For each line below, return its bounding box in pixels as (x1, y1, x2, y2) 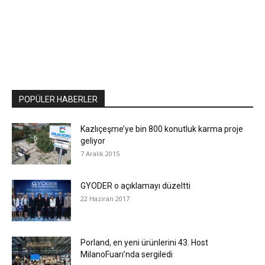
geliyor (80, 135, 105, 146)
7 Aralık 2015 (80, 148, 119, 158)
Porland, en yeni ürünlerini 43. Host (80, 237, 208, 247)
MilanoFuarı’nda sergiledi (80, 249, 173, 259)
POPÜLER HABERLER (19, 94, 98, 104)
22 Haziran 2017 (80, 193, 130, 203)
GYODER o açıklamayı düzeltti (80, 180, 190, 190)
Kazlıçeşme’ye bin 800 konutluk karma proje (80, 124, 243, 134)
